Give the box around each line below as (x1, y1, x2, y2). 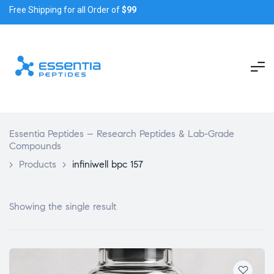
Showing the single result (9, 200, 116, 212)
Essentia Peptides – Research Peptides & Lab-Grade (9, 127, 234, 139)
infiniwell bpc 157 (72, 158, 143, 170)
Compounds (9, 139, 61, 152)
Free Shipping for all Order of (9, 4, 122, 15)
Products (19, 158, 56, 170)
